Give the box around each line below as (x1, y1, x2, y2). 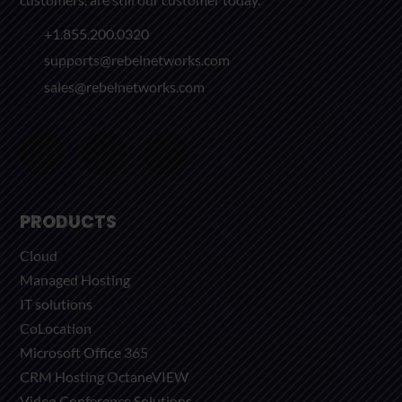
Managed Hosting (20, 271, 131, 289)
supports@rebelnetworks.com (43, 51, 230, 69)
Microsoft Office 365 (20, 344, 149, 362)
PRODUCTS (20, 209, 118, 234)
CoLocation (20, 319, 92, 337)
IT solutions (20, 295, 93, 313)
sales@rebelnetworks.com (43, 77, 205, 95)
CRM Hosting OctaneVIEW (20, 368, 189, 386)
